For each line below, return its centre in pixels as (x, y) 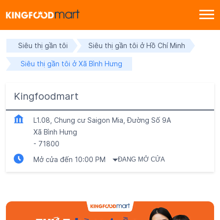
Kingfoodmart (46, 96)
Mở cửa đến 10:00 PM (69, 159)
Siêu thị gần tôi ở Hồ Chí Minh (137, 45)
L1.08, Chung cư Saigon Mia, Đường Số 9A (102, 120)
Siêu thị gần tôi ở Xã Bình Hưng (71, 63)
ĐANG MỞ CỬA (142, 160)
